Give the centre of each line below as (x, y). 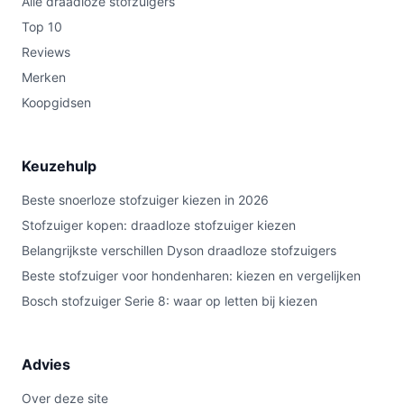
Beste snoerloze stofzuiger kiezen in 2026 (145, 200)
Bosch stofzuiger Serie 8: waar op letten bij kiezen (170, 301)
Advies (46, 364)
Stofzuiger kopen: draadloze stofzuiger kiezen (159, 225)
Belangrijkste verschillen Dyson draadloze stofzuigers (179, 250)
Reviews (46, 52)
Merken (44, 77)
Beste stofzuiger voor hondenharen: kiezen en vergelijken (191, 275)
